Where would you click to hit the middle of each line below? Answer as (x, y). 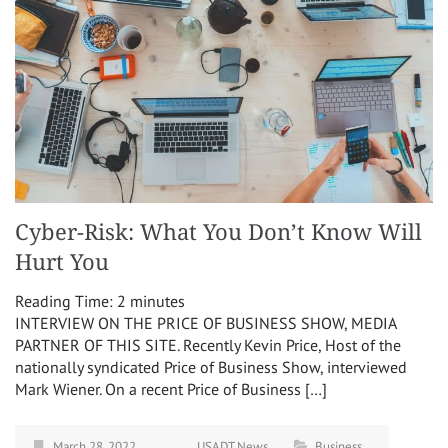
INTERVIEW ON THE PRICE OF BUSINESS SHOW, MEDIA (205, 322)
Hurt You (62, 262)
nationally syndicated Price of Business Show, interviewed (211, 366)
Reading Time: (66, 300)
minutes (157, 300)
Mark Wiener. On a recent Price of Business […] (171, 388)
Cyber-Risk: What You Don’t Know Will (218, 232)
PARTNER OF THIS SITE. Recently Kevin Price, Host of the (208, 344)
